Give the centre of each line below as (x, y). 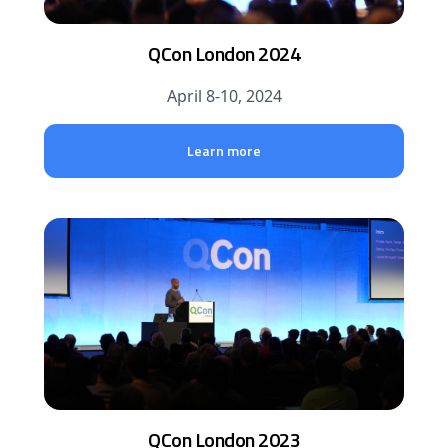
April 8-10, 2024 (224, 96)
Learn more (224, 150)
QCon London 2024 (224, 53)
